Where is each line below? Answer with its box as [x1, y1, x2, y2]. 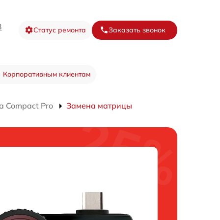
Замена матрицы [66, 101, 132, 110]
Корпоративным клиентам [2, 70, 90, 79]
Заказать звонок [109, 25, 165, 34]
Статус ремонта [33, 25, 86, 34]
